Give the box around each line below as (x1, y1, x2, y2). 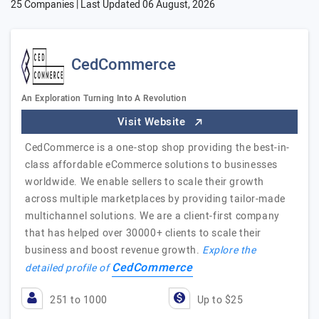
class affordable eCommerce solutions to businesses (25, 157, 278, 172)
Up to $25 (197, 293, 243, 308)
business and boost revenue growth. (25, 243, 203, 258)
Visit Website (117, 114, 189, 130)
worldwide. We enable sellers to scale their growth (25, 174, 265, 189)
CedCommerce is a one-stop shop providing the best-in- (25, 140, 290, 155)
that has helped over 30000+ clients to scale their (25, 226, 262, 241)
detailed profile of (25, 261, 112, 276)
